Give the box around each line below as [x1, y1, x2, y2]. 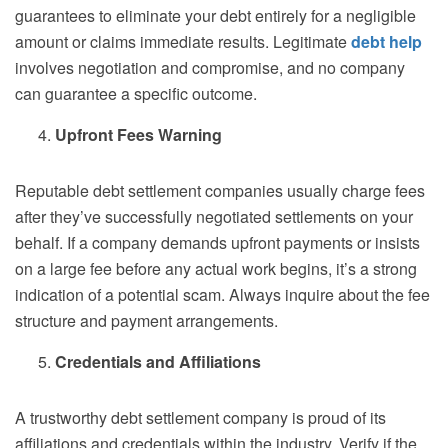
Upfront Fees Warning [55, 123, 222, 147]
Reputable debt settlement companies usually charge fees [15, 179, 425, 203]
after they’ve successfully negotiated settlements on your [15, 205, 413, 229]
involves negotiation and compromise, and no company [15, 56, 405, 80]
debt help [351, 30, 422, 54]
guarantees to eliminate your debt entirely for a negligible [15, 4, 416, 28]
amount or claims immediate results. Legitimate [15, 30, 347, 54]
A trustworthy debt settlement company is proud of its [15, 406, 386, 430]
